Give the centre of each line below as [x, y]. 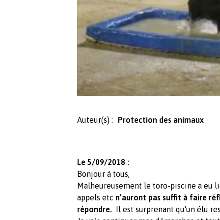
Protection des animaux [161, 120]
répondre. [95, 209]
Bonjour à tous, [103, 174]
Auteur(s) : [95, 120]
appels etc [96, 198]
